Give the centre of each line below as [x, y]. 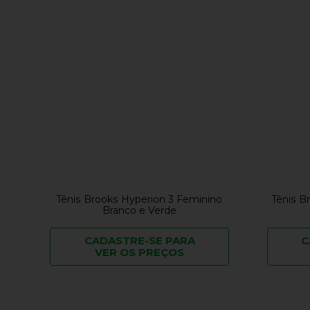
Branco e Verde [140, 211]
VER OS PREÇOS [139, 253]
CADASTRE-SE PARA [139, 241]
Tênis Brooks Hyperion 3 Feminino [140, 200]
